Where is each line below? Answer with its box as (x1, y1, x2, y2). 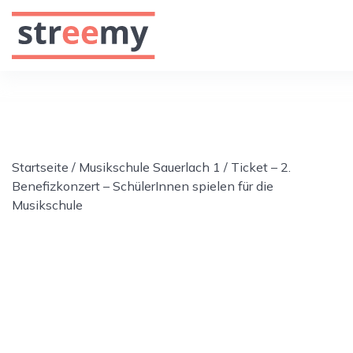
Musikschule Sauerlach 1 (79, 159, 221, 175)
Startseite (12, 159, 69, 175)
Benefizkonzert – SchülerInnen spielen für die (12, 178, 273, 194)
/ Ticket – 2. (221, 159, 291, 175)
